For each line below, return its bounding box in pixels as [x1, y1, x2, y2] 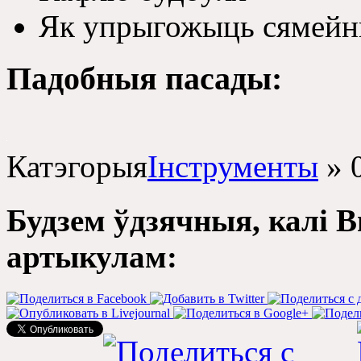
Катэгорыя [6, 149, 147, 185]
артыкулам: [6, 239, 177, 274]
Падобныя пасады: [6, 60, 282, 97]
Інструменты [147, 149, 318, 185]
